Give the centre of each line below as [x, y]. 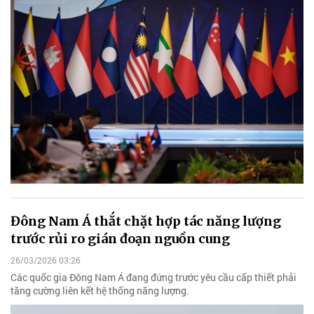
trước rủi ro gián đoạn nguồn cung [120, 238]
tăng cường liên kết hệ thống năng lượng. [100, 291]
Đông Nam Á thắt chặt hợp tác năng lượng [146, 221]
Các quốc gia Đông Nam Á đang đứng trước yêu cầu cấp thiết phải [153, 278]
